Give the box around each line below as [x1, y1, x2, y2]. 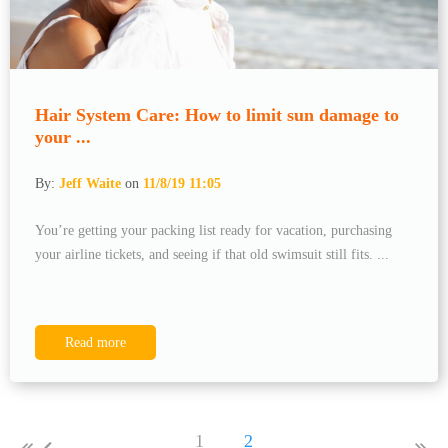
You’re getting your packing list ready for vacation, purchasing [35, 222, 392, 238]
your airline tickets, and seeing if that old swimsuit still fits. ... [35, 246, 389, 262]
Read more [65, 334, 126, 350]
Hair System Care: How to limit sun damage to [35, 104, 399, 125]
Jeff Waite [59, 175, 121, 191]
